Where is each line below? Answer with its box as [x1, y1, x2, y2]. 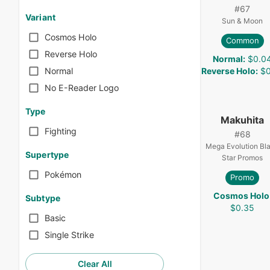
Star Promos [222, 152, 263, 162]
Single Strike [45, 230, 94, 240]
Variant [25, 11, 55, 22]
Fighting [45, 126, 77, 137]
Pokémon [45, 169, 81, 180]
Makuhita [221, 113, 264, 126]
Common [225, 36, 259, 46]
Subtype [25, 192, 60, 203]
